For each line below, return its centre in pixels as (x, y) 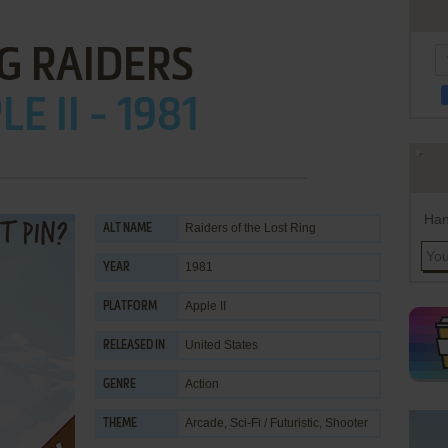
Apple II (205, 306)
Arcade (204, 423)
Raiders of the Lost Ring (250, 228)
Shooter (346, 423)
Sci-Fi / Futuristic (274, 423)
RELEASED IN (134, 346)
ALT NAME (127, 229)
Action (202, 384)
